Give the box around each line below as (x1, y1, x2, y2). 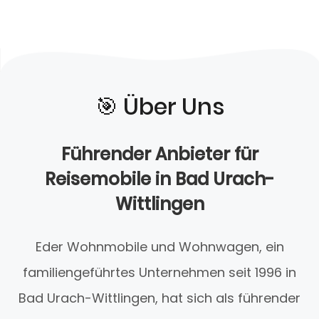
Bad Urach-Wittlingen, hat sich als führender (19, 289, 300, 308)
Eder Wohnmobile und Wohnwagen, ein (35, 238, 284, 256)
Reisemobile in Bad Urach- (45, 167, 274, 192)
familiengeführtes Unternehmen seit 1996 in (23, 263, 296, 282)
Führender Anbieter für (61, 142, 258, 167)
